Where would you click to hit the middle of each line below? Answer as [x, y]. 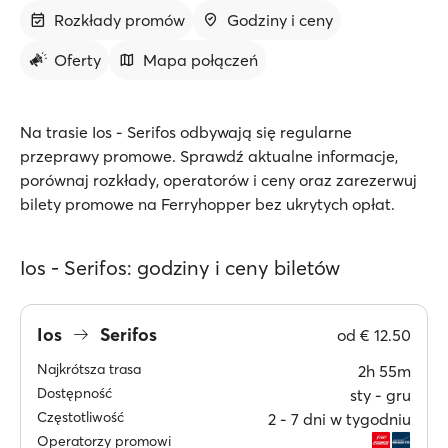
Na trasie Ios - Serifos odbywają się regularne [186, 132]
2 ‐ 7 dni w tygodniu [339, 419]
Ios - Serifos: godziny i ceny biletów [180, 267]
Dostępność [74, 393]
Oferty [77, 60]
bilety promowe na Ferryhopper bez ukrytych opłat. [207, 204]
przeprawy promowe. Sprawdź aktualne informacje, [209, 156]
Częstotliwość [80, 417]
